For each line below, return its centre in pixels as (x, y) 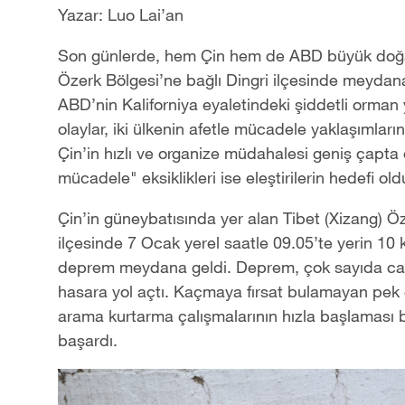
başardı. (88, 339)
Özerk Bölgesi (108, 79)
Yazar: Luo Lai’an (121, 14)
